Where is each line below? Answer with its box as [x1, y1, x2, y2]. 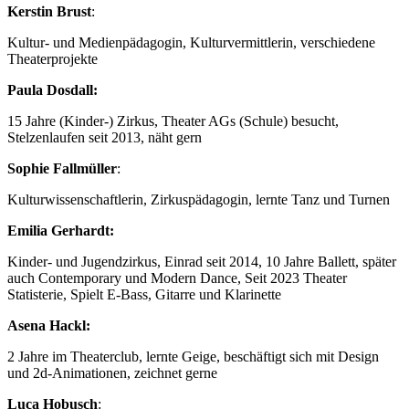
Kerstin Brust [7, 3, 91, 19]
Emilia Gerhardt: [7, 222, 114, 238]
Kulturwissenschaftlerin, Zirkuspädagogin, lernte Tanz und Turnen [7, 191, 390, 207]
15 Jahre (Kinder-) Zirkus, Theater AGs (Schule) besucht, [7, 112, 339, 129]
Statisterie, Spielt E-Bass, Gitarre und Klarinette [7, 286, 281, 302]
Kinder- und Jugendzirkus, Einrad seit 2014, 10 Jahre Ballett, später [7, 253, 396, 269]
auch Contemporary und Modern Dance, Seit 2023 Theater [7, 269, 347, 286]
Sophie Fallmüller [7, 160, 117, 176]
